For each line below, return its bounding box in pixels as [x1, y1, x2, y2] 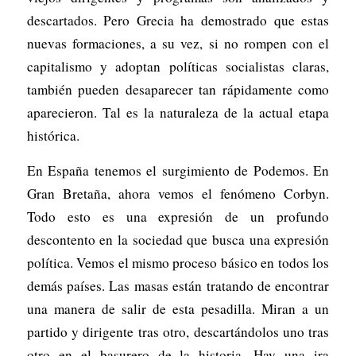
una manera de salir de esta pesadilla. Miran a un [26, 299, 330, 318]
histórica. [26, 126, 79, 145]
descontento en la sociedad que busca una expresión [26, 230, 330, 249]
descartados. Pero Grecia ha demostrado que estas [26, 10, 330, 29]
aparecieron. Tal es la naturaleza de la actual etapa [26, 103, 330, 122]
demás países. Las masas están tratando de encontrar [26, 276, 330, 295]
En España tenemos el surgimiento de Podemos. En [26, 161, 330, 180]
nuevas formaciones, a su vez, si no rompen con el [26, 33, 330, 52]
